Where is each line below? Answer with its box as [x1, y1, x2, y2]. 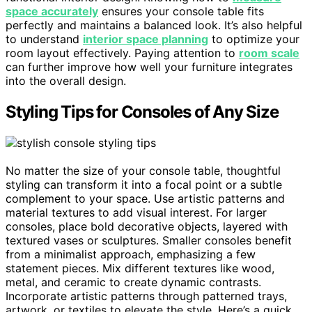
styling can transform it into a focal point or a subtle [6, 178, 282, 192]
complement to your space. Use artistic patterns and [6, 192, 285, 206]
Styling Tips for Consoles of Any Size [6, 102, 279, 123]
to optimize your [208, 32, 299, 47]
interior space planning [83, 32, 208, 47]
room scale [239, 46, 299, 61]
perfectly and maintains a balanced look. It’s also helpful [6, 18, 302, 33]
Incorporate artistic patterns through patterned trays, [6, 289, 287, 304]
